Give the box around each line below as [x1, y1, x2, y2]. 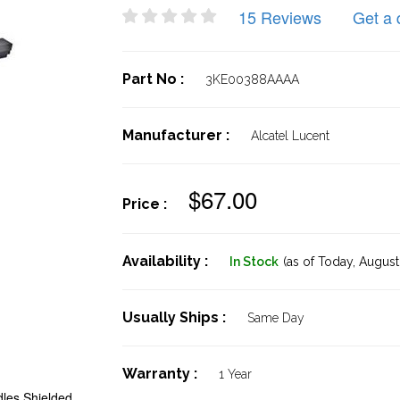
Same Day [246, 311, 304, 325]
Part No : [121, 71, 187, 87]
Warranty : [121, 365, 201, 382]
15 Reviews [237, 5, 321, 29]
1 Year [218, 367, 252, 381]
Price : [121, 196, 171, 212]
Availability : [121, 253, 212, 270]
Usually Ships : [121, 309, 229, 326]
